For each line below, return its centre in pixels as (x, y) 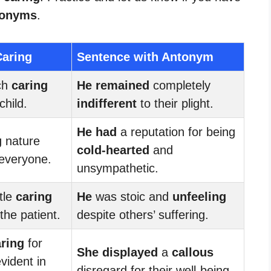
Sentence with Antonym (145, 57)
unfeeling (199, 196)
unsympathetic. (118, 168)
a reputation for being (176, 132)
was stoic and (132, 196)
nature (21, 141)
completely (180, 85)
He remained (113, 85)
